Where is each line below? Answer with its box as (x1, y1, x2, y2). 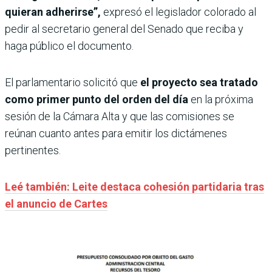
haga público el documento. (5, 39, 134, 52)
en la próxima (191, 92, 253, 106)
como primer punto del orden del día (5, 92, 191, 106)
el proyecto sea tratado (140, 75, 258, 89)
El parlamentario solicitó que (5, 75, 140, 89)
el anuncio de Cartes (5, 197, 107, 210)
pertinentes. (5, 143, 61, 157)
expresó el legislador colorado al (101, 5, 256, 18)
